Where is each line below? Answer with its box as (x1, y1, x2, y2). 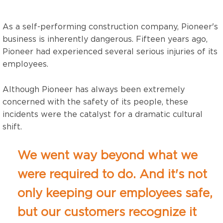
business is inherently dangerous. (2, 34, 136, 44)
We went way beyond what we (17, 148, 198, 162)
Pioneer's (181, 22, 218, 31)
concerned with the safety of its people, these (2, 97, 188, 106)
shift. (2, 121, 22, 131)
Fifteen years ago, (136, 34, 208, 44)
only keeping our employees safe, (17, 186, 213, 200)
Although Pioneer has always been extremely (2, 84, 185, 94)
